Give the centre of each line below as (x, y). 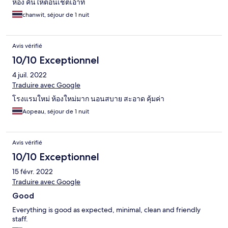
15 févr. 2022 (33, 172)
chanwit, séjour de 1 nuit (56, 15)
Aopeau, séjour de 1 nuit (56, 112)
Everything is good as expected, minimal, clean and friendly (106, 210)
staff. (20, 219)
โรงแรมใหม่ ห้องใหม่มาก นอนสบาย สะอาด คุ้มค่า (88, 99)
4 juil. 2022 (30, 75)
